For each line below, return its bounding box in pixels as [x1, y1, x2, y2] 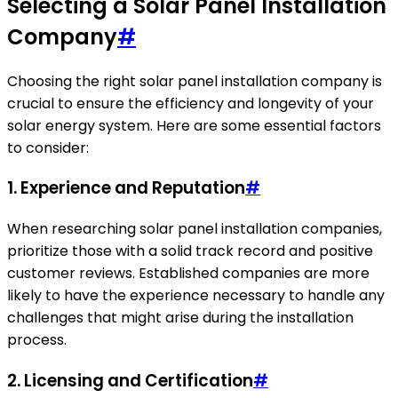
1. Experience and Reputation [7, 176, 245, 201]
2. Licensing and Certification [7, 368, 253, 393]
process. [7, 330, 67, 350]
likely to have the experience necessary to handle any [7, 285, 385, 306]
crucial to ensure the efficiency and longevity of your [7, 92, 374, 114]
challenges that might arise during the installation [7, 307, 354, 328]
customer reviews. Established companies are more [7, 263, 370, 283]
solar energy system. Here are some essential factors [7, 115, 381, 136]
